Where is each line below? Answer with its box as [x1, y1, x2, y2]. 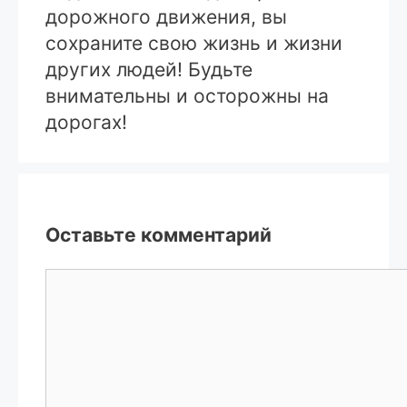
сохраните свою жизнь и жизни [45, 32, 342, 55]
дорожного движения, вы [45, 5, 287, 29]
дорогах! [45, 111, 127, 134]
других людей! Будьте [45, 58, 253, 82]
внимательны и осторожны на [45, 84, 329, 108]
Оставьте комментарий [45, 223, 272, 247]
